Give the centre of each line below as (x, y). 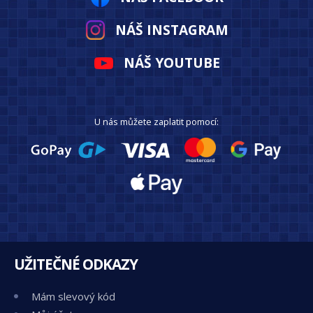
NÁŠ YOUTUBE (172, 63)
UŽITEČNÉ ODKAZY (76, 264)
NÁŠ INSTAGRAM (172, 30)
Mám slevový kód (73, 296)
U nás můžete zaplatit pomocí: (156, 122)
